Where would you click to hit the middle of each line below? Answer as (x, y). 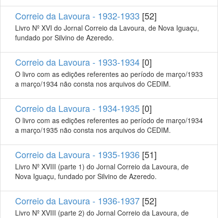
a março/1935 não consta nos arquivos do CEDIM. (93, 130)
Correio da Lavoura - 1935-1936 (77, 154)
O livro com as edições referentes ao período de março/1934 (109, 120)
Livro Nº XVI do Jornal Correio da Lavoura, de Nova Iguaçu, (107, 27)
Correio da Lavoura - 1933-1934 (77, 62)
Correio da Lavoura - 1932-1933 (77, 15)
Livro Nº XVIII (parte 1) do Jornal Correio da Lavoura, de (102, 166)
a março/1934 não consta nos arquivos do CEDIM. (93, 83)
